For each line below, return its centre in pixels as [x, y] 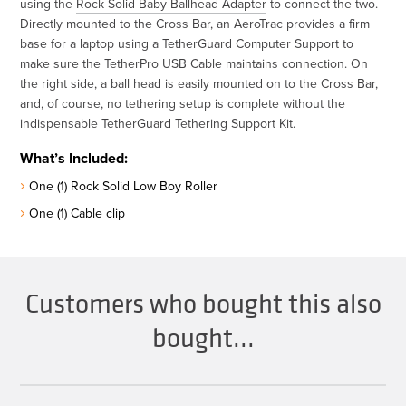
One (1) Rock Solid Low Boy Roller [124, 185]
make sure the [63, 63]
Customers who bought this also [203, 304]
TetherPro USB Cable [164, 63]
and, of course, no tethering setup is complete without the [183, 103]
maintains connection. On [295, 63]
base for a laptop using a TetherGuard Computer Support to [187, 43]
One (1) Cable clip [77, 213]
